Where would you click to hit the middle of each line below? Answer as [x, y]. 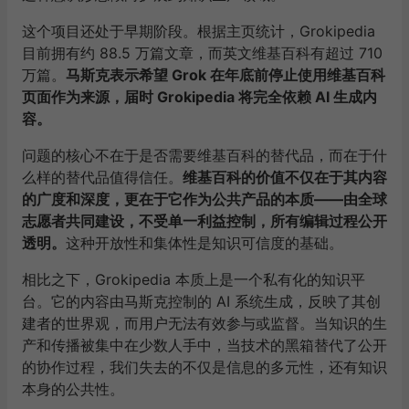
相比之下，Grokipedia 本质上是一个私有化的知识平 [194, 279]
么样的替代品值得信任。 [102, 177]
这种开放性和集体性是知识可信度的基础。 [204, 243]
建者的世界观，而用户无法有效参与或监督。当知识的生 [204, 323]
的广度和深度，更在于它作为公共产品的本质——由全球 [204, 199]
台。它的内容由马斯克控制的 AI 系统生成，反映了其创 [201, 301]
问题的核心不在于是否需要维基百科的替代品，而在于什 [204, 155]
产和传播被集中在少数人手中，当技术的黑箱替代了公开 [204, 345]
